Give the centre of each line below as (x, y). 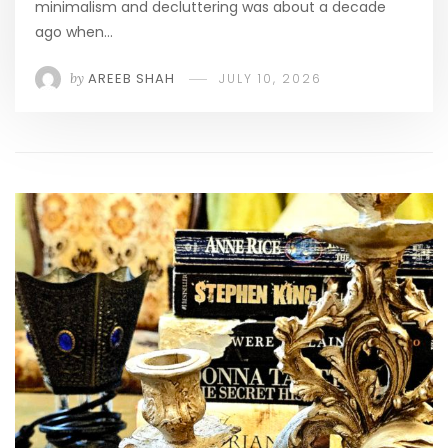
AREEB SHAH (131, 78)
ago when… (74, 32)
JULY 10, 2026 (270, 78)
